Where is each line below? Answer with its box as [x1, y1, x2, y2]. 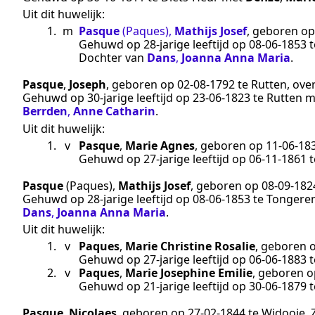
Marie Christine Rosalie [125, 238, 255, 255]
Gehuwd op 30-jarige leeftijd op [22, 90, 193, 106]
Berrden [22, 103, 67, 120]
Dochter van [79, 50, 147, 66]
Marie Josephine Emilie [125, 265, 252, 281]
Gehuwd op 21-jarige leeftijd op [79, 278, 249, 295]
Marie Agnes [125, 137, 195, 153]
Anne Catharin [73, 103, 155, 120]
